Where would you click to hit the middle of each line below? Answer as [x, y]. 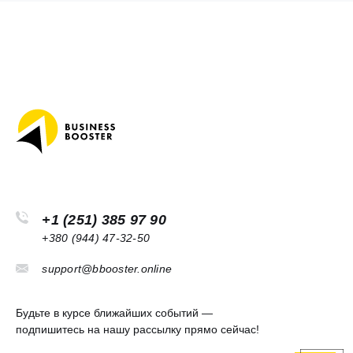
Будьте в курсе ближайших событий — [114, 312]
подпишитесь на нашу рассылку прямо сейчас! [137, 329]
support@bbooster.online [107, 268]
